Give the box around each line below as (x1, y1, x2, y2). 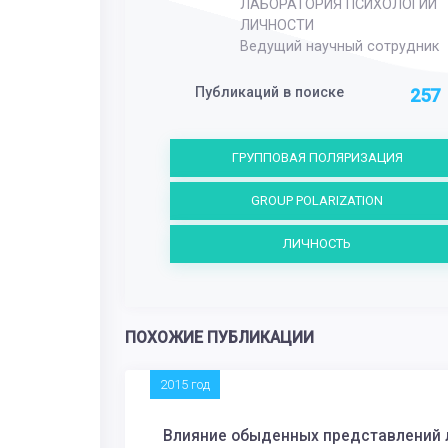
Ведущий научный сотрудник (239, 38, 439, 55)
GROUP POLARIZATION (251, 193, 384, 209)
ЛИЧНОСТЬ (283, 236, 352, 252)
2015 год (160, 377, 210, 393)
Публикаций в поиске (194, 83, 344, 100)
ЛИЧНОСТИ (239, 17, 314, 34)
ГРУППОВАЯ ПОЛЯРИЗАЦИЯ (231, 150, 403, 166)
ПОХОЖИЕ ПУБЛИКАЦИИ (125, 329, 314, 348)
